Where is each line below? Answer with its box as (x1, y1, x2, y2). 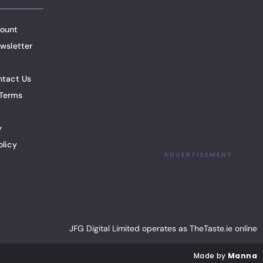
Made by (193, 251, 228, 261)
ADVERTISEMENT (163, 149, 232, 159)
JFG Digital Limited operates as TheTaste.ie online (69, 222, 257, 234)
